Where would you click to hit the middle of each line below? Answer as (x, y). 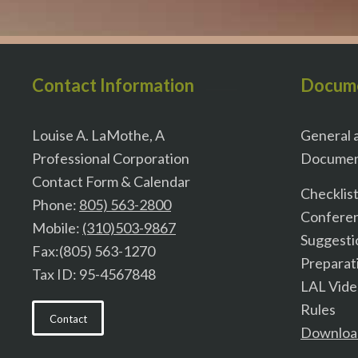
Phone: (56, 204)
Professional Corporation (111, 158)
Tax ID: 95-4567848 (94, 274)
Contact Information (113, 86)
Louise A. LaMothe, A (98, 135)
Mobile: (57, 227)
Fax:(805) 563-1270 (93, 251)
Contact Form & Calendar (111, 181)
